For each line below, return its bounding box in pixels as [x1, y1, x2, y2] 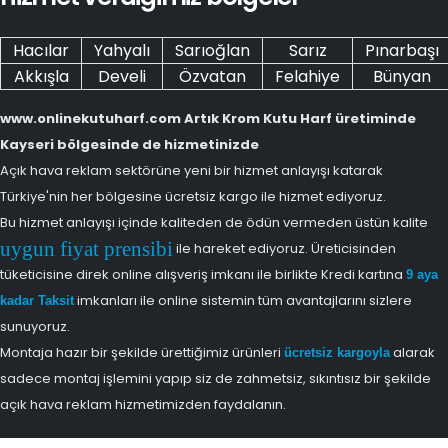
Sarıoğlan [175, 38, 250, 62]
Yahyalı [94, 38, 150, 62]
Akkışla [13, 64, 69, 88]
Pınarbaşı [365, 38, 439, 62]
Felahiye [275, 64, 340, 88]
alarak [390, 342, 435, 362]
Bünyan [373, 64, 431, 88]
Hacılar [13, 38, 69, 62]
